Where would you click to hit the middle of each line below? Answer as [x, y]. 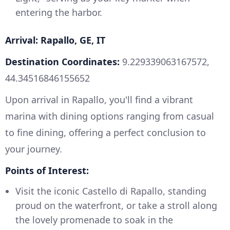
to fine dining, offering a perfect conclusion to [106, 132]
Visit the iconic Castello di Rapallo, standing [111, 191]
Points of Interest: [47, 170]
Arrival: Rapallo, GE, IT [55, 40]
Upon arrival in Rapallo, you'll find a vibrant [99, 99]
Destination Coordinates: [62, 61]
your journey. [34, 149]
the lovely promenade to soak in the [94, 219]
